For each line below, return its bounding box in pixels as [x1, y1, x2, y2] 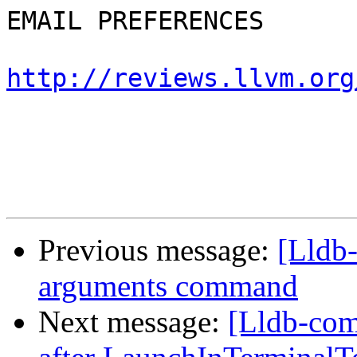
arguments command [38, 269, 298, 304]
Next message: [38, 304, 228, 339]
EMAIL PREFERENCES [6, 6, 264, 36]
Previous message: [38, 233, 277, 268]
